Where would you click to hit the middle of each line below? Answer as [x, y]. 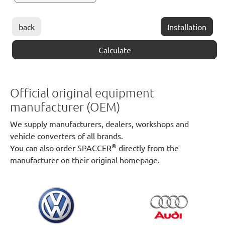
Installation [187, 27]
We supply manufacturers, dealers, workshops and [99, 124]
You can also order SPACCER [61, 148]
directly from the [148, 148]
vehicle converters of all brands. [67, 136]
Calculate [115, 50]
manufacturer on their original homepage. [85, 160]
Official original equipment [82, 92]
